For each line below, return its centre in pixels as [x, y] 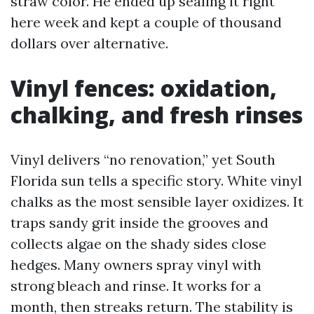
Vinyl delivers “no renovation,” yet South [143, 159]
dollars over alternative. [89, 43]
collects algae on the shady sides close [138, 244]
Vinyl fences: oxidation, [144, 88]
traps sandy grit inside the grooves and [139, 223]
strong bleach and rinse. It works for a [136, 286]
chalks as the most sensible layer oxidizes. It [157, 202]
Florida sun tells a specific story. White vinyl [156, 180]
